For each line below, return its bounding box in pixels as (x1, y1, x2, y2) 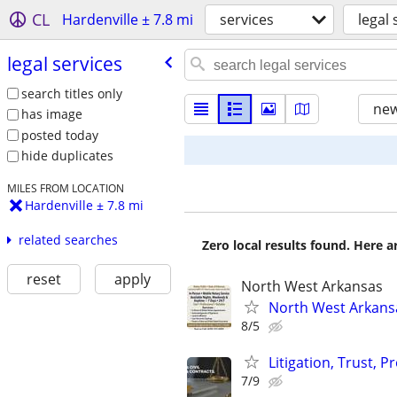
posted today (20, 126, 98, 144)
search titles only (20, 84, 122, 102)
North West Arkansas (241, 276, 383, 296)
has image (20, 105, 82, 123)
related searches (18, 231, 118, 249)
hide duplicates (20, 147, 113, 165)
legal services (6, 51, 122, 76)
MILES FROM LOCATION (6, 181, 124, 196)
